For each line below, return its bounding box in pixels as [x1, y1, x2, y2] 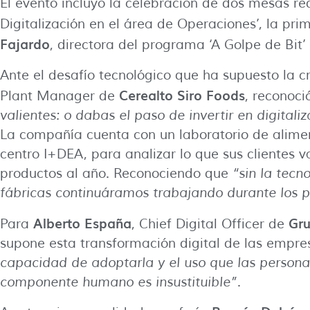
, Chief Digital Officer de [131, 215, 289, 232]
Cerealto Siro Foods [119, 85, 245, 105]
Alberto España [33, 212, 131, 232]
